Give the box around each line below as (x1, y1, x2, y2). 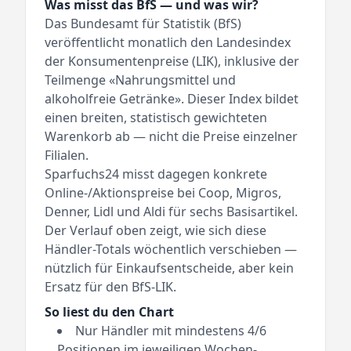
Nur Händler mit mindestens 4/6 (75, 322, 266, 340)
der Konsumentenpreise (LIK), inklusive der (45, 52, 299, 71)
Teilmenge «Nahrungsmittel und (45, 71, 236, 89)
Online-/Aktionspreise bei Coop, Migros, (45, 184, 281, 202)
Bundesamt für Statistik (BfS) (71, 15, 241, 33)
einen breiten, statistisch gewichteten (45, 109, 267, 127)
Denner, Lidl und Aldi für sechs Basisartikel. (45, 203, 298, 221)
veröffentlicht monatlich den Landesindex (45, 34, 291, 52)
